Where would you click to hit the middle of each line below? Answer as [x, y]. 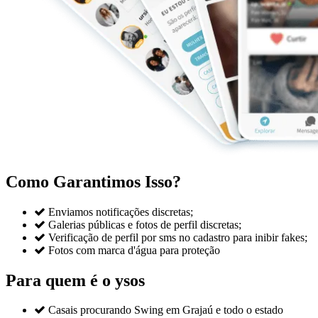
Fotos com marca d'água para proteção [134, 250]
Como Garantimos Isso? [93, 181]
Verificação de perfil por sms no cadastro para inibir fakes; [178, 237]
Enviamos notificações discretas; [121, 212]
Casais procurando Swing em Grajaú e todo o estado [166, 310]
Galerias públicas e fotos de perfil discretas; [145, 224]
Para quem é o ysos [75, 280]
